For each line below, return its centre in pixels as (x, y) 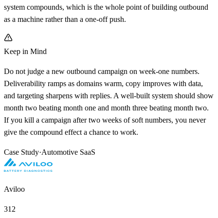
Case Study (21, 152)
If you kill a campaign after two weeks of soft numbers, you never (105, 120)
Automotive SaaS (68, 152)
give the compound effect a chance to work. (71, 132)
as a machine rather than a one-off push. (65, 19)
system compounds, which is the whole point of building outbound (106, 7)
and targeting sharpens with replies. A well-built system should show (109, 95)
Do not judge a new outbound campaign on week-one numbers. (102, 71)
